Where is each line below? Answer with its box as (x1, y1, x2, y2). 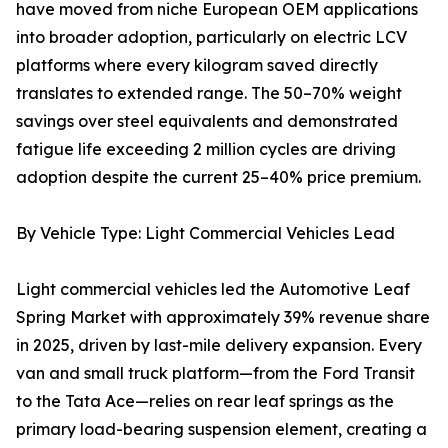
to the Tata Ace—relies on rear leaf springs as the (16, 391, 394, 412)
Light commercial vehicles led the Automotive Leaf (16, 279, 410, 300)
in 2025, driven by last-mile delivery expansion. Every (16, 335, 422, 356)
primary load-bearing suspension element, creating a (16, 419, 427, 440)
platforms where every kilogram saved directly (16, 55, 378, 76)
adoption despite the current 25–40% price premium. (16, 167, 421, 188)
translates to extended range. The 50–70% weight (16, 83, 402, 104)
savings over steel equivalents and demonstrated (16, 111, 398, 132)
